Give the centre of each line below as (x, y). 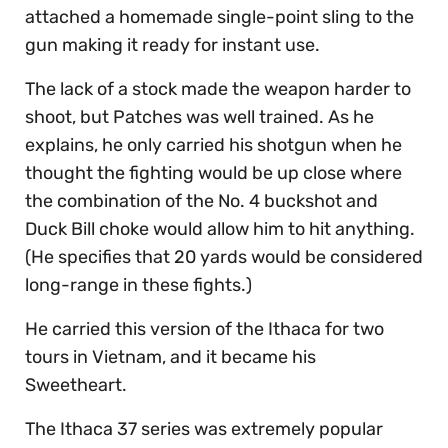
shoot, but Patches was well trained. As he (199, 117)
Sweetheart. (78, 385)
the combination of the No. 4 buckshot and (201, 201)
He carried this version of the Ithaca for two (204, 329)
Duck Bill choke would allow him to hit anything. (220, 229)
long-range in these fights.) (138, 285)
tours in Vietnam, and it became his (170, 357)
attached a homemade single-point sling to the (219, 17)
